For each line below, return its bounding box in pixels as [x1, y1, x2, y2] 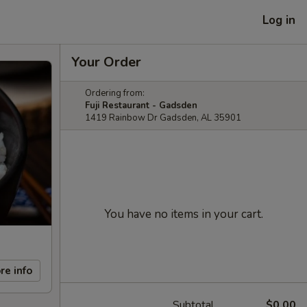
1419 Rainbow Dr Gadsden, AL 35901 [85, 112, 241, 124]
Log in [262, 12, 295, 28]
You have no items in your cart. [104, 206, 263, 222]
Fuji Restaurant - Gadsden [85, 99, 197, 112]
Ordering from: [85, 87, 145, 99]
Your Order [71, 53, 141, 71]
